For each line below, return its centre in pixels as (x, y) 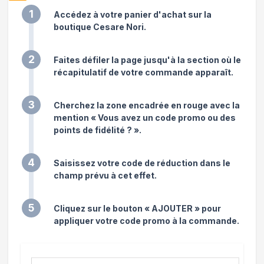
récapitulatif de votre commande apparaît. (143, 72)
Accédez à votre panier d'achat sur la (133, 14)
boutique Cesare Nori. (100, 27)
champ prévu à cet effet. (105, 175)
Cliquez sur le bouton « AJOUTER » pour (137, 208)
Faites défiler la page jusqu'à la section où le (147, 60)
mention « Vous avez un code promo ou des (145, 117)
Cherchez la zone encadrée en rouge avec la (147, 105)
